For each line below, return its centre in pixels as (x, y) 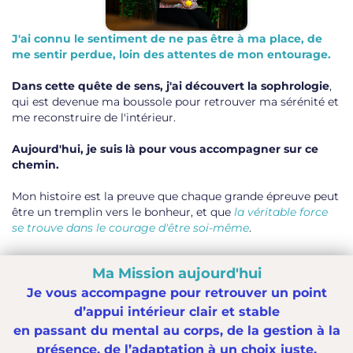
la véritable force (281, 212)
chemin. (35, 165)
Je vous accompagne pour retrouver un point (176, 293)
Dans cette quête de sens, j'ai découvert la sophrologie (171, 86)
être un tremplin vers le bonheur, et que (123, 212)
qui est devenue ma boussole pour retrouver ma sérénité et (175, 102)
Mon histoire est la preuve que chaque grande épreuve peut (175, 197)
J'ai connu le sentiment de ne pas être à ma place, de (167, 39)
